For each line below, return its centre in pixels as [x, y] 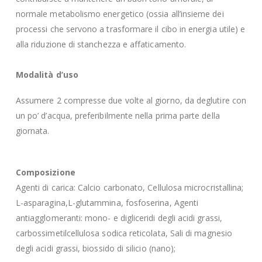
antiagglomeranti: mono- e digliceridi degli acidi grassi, [119, 218]
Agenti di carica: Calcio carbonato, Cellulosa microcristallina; [130, 187]
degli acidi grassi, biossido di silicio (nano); [96, 248]
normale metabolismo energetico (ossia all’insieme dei [120, 13]
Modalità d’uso [47, 74]
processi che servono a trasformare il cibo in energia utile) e [130, 29]
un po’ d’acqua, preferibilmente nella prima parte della [118, 116]
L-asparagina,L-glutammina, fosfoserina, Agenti [107, 202]
